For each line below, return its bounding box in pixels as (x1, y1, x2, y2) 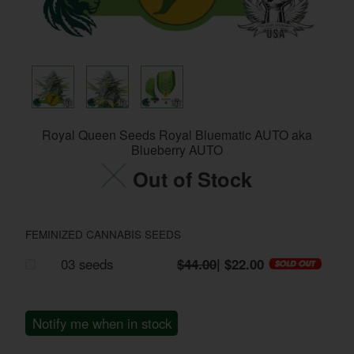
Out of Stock (132, 164, 252, 194)
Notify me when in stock (32, 313, 171, 333)
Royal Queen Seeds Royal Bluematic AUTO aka (42, 125, 312, 144)
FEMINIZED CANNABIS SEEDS (25, 225, 182, 242)
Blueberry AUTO (131, 140, 223, 159)
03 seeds (61, 254, 114, 273)
